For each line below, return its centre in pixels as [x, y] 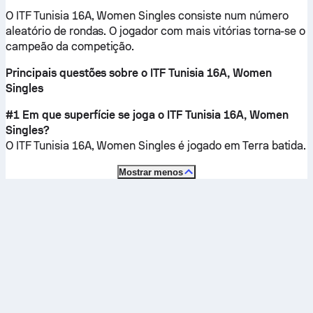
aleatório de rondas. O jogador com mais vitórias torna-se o [156, 31]
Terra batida [273, 146]
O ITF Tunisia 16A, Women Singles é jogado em [124, 146]
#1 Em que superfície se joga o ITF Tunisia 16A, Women [147, 115]
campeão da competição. [70, 46]
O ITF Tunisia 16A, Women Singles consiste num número [147, 16]
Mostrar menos [151, 172]
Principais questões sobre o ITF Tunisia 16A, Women [139, 73]
